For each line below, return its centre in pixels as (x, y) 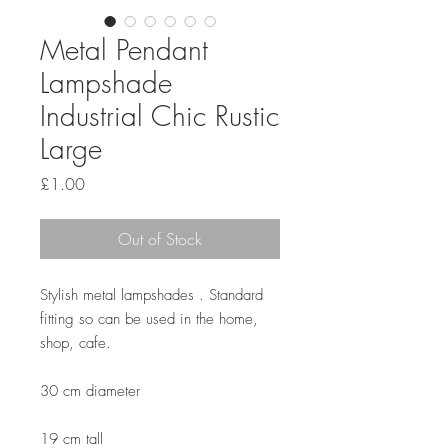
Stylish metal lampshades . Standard (151, 295)
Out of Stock (160, 239)
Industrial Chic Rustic (159, 115)
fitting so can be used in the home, (149, 319)
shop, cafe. (75, 343)
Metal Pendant (124, 49)
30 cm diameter (90, 391)
